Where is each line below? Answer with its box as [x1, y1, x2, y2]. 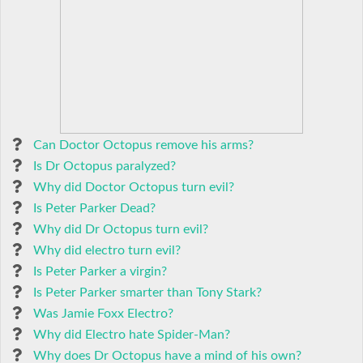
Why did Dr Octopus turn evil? [33, 223, 208, 236]
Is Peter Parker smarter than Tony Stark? [33, 286, 262, 299]
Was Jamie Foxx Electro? [33, 307, 173, 320]
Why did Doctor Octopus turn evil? [33, 181, 234, 194]
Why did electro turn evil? [33, 244, 181, 257]
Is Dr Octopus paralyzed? [33, 160, 176, 173]
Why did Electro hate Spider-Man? [33, 328, 230, 341]
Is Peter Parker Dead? [33, 202, 156, 215]
